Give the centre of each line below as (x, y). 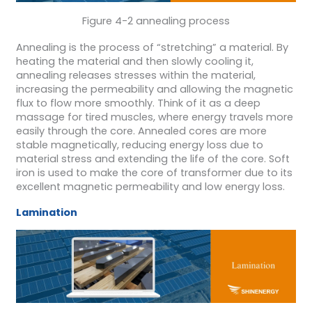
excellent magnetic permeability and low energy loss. (150, 186)
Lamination (46, 213)
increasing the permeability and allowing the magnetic (154, 89)
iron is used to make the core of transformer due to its (154, 172)
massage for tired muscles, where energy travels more (154, 117)
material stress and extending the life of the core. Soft (153, 158)
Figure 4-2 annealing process (156, 21)
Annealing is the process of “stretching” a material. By (152, 47)
